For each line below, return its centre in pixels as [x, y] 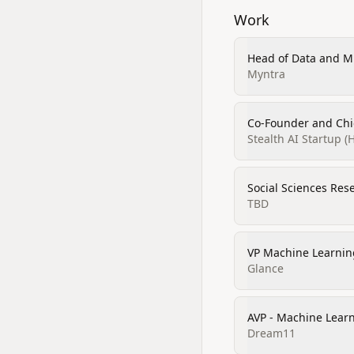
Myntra [266, 74]
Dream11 [271, 333]
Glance [265, 268]
